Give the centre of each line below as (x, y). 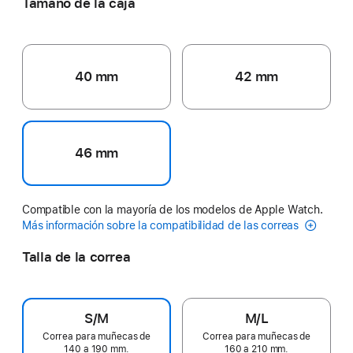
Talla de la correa (76, 256)
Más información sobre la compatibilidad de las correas (162, 225)
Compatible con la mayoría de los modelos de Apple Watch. (173, 209)
